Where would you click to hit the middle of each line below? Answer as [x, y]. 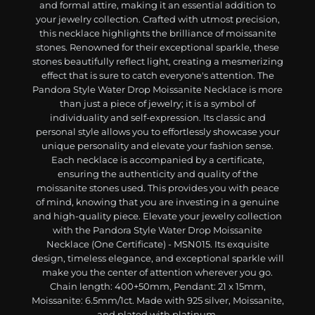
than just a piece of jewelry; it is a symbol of [157, 104]
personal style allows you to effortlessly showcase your [157, 132]
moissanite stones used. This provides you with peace [157, 188]
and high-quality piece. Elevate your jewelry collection [157, 216]
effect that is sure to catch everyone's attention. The [157, 76]
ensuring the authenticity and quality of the [157, 174]
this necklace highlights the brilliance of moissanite [157, 33]
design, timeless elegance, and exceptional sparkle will [157, 258]
